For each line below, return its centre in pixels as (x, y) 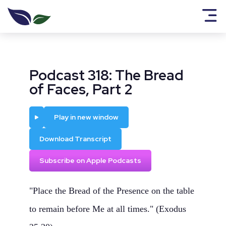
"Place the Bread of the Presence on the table (112, 191)
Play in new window (87, 117)
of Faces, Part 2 (81, 89)
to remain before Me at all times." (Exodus (108, 209)
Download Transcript (76, 139)
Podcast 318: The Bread (107, 75)
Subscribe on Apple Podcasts (91, 160)
